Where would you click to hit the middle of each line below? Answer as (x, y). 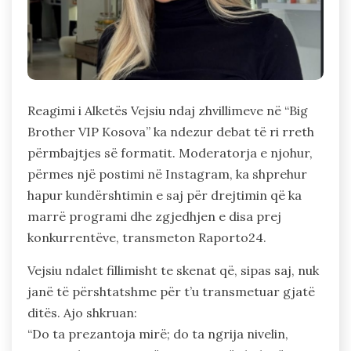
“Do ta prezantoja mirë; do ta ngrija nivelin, (158, 333)
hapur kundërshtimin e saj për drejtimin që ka (165, 195)
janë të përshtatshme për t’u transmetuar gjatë (171, 291)
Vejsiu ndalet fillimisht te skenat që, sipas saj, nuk (173, 270)
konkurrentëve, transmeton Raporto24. (147, 237)
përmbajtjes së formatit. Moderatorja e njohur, (170, 152)
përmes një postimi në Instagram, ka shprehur (167, 174)
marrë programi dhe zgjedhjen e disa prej (154, 216)
